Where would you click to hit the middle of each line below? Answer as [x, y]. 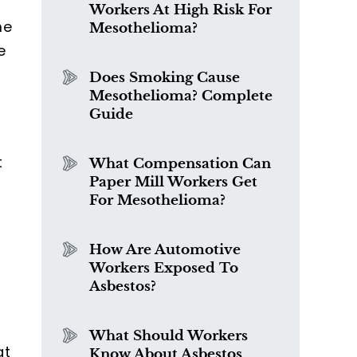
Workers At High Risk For [180, 10]
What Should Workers [169, 336]
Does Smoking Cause [165, 78]
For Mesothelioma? [157, 200]
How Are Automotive [165, 250]
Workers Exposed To [164, 268]
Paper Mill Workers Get [173, 182]
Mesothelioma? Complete [181, 96]
